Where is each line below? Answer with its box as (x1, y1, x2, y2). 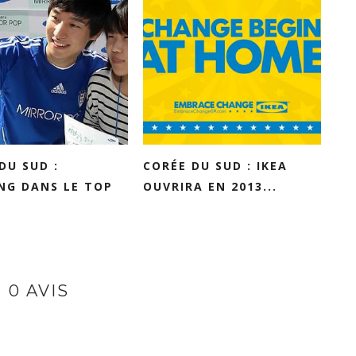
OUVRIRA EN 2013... (143, 179, 277, 194)
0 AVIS (9, 281, 69, 300)
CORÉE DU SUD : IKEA (143, 158, 288, 173)
